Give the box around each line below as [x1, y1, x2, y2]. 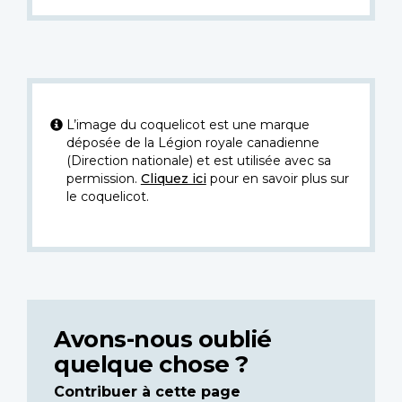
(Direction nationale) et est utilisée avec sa [66, 152, 331, 169]
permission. [66, 170, 141, 187]
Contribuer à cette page [54, 382, 240, 400]
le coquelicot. [66, 188, 149, 205]
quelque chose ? [54, 349, 249, 378]
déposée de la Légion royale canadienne [66, 134, 319, 151]
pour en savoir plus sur [205, 170, 349, 187]
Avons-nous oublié [54, 324, 272, 353]
